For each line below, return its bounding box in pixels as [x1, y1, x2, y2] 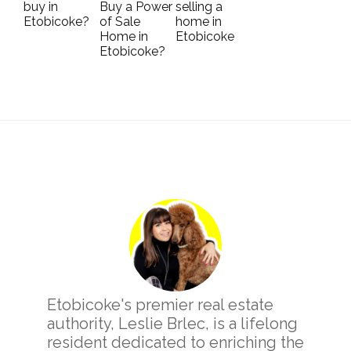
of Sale [100, 14, 140, 30]
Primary [23, 175, 121, 208]
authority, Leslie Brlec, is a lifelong [47, 314, 298, 334]
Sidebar [23, 208, 121, 242]
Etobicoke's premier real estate [47, 295, 273, 315]
